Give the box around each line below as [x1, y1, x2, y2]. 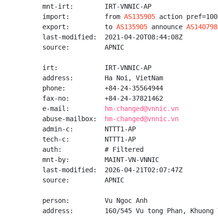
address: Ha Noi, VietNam [42, 74, 163, 82]
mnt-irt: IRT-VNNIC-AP [42, 2, 151, 10]
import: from [42, 13, 124, 20]
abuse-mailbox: [42, 115, 105, 123]
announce [147, 23, 186, 31]
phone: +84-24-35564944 [42, 84, 163, 92]
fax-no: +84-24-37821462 [42, 94, 163, 102]
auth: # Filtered [42, 145, 144, 153]
